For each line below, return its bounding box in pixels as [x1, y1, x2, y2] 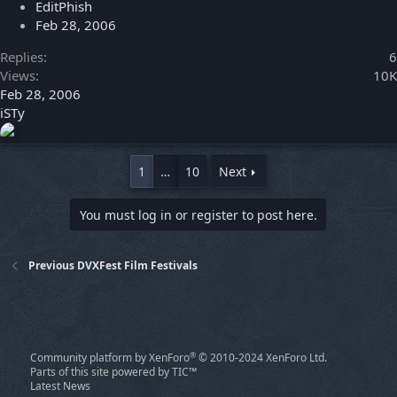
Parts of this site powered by [30, 364, 172, 380]
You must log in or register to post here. [80, 206, 317, 224]
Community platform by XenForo [30, 350, 190, 366]
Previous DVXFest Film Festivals [28, 258, 198, 274]
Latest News [30, 378, 90, 394]
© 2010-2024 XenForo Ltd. [198, 350, 327, 366]
